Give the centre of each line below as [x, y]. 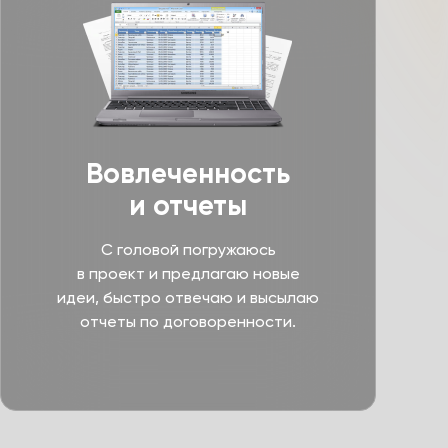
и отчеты [187, 205]
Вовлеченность [187, 173]
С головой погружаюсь [188, 249]
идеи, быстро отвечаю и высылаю [188, 297]
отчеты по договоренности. [188, 321]
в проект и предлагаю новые [188, 273]
